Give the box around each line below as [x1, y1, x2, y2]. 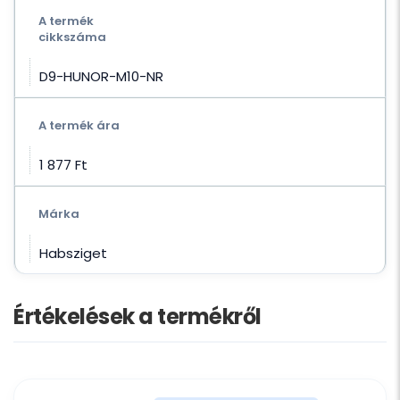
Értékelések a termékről [13, 302, 262, 332]
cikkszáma [38, 29, 106, 46]
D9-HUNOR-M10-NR [39, 67, 163, 87]
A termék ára [38, 117, 120, 135]
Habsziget [39, 244, 107, 263]
